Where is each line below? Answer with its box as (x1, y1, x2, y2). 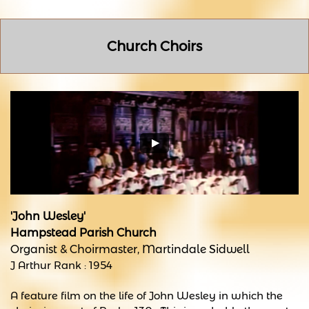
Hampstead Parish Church (10, 226, 157, 239)
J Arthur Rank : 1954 (10, 259, 112, 272)
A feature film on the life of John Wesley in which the (10, 289, 283, 302)
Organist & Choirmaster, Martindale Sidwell (10, 243, 250, 256)
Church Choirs (107, 38, 202, 54)
